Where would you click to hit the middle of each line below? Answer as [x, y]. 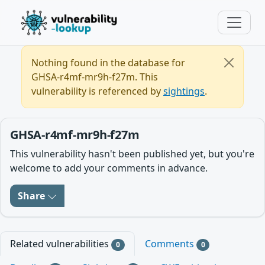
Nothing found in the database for [108, 63]
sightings [184, 91]
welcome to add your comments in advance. [109, 168]
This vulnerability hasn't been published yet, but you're [132, 154]
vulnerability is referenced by [97, 91]
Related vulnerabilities [61, 244]
